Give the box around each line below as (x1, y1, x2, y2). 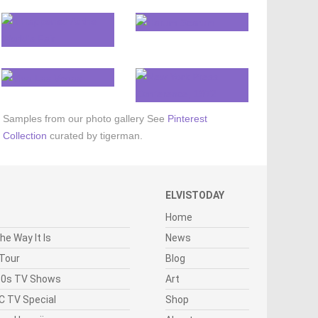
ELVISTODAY (165, 190, 224, 202)
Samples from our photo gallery (2, 113, 144, 125)
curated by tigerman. (46, 130, 143, 142)
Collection (2, 130, 47, 142)
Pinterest (167, 113, 207, 125)
